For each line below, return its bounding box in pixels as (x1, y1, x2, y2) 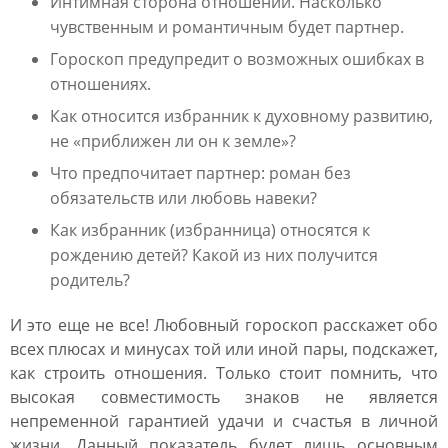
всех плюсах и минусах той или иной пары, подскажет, (10, 338, 438, 360)
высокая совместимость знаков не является (10, 386, 438, 408)
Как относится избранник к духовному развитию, (50, 105, 433, 127)
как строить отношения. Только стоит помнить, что (10, 362, 438, 384)
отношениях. (50, 73, 151, 95)
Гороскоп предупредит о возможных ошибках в (50, 48, 424, 70)
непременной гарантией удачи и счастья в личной (10, 410, 438, 432)
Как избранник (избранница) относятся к (50, 219, 370, 241)
